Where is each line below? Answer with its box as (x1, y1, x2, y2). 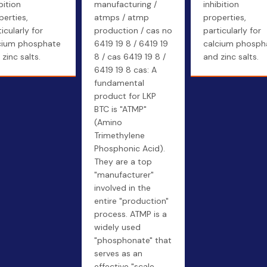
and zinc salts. (203, 51, 259, 62)
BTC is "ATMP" (94, 104, 147, 114)
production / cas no (94, 25, 172, 36)
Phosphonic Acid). (94, 143, 165, 154)
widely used (94, 222, 141, 232)
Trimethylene (94, 130, 145, 141)
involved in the (94, 182, 151, 193)
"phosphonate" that (94, 235, 172, 246)
